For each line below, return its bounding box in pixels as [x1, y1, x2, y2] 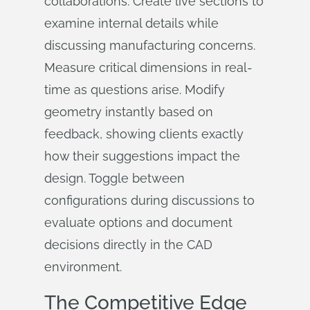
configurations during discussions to [44, 193, 255, 208]
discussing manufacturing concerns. [44, 38, 255, 53]
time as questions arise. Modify [44, 82, 225, 97]
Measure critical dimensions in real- [44, 60, 253, 75]
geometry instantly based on [44, 104, 213, 119]
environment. [44, 259, 122, 274]
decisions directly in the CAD [44, 237, 212, 252]
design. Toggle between [44, 171, 185, 185]
